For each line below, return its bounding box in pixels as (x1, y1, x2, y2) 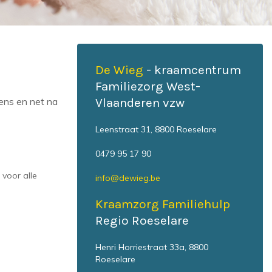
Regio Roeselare (95, 213, 189, 228)
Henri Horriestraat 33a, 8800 (95, 242, 208, 253)
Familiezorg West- (95, 79, 200, 93)
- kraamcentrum (143, 63, 241, 77)
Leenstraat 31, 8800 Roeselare (95, 124, 217, 135)
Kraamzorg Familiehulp (95, 197, 230, 211)
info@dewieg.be (95, 172, 160, 183)
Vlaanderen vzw (95, 95, 185, 110)
